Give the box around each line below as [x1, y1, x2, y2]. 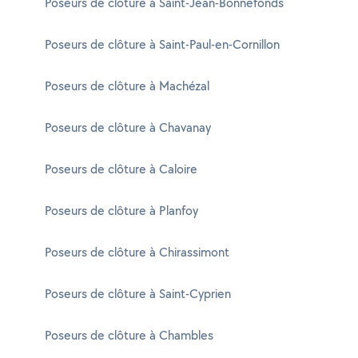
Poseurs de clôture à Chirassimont [45, 244, 229, 261]
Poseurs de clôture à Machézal [45, 78, 209, 94]
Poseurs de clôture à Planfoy [45, 202, 198, 219]
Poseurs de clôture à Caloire [45, 161, 197, 177]
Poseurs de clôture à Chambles [45, 327, 213, 344]
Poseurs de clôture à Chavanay [45, 119, 211, 136]
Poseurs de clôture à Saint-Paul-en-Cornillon [45, 36, 280, 53]
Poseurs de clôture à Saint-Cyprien [45, 285, 231, 302]
